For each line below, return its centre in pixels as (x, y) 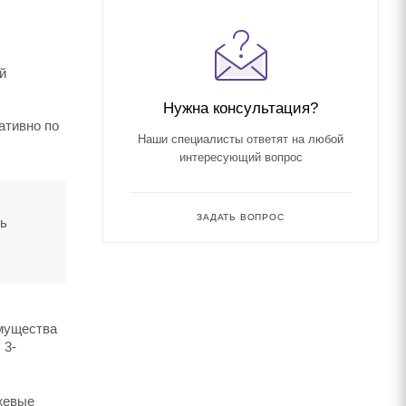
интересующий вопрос (241, 157)
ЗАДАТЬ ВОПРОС (241, 217)
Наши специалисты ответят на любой (241, 139)
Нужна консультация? (241, 107)
